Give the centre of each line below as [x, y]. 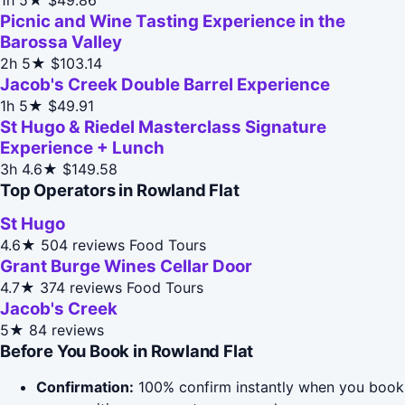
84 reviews [66, 330]
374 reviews [81, 288]
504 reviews [83, 245]
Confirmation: [85, 387]
